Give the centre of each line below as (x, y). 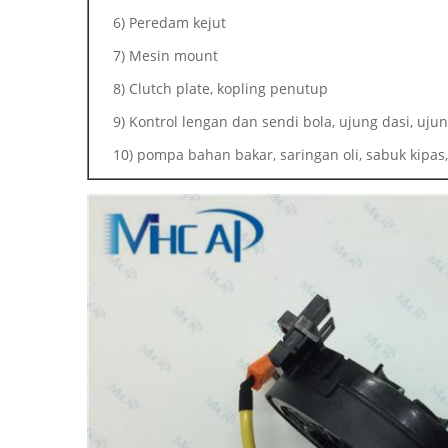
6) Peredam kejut (169, 22)
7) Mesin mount (165, 55)
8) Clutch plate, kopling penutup (220, 88)
